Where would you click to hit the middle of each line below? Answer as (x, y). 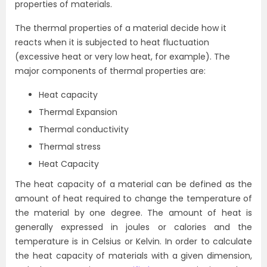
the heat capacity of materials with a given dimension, (133, 255)
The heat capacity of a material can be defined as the (133, 184)
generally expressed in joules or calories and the (133, 227)
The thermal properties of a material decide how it (121, 28)
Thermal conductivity (84, 129)
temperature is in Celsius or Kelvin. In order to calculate (133, 241)
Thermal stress (70, 146)
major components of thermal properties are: (110, 71)
